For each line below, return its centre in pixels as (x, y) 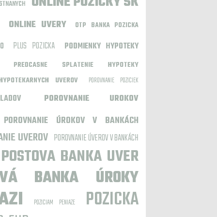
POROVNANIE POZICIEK (114, 81)
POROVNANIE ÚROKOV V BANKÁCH (71, 121)
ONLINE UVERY (38, 25)
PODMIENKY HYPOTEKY (101, 46)
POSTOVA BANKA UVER (70, 157)
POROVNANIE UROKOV (92, 99)
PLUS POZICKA (34, 46)
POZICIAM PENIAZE (54, 203)
